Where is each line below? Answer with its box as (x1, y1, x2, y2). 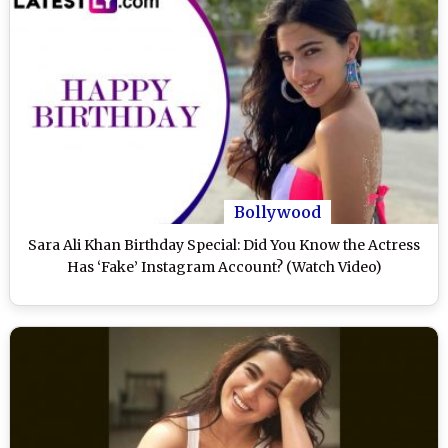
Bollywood (234, 202, 321, 223)
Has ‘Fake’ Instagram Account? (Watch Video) (66, 258, 382, 277)
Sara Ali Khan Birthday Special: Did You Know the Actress (28, 236, 420, 255)
